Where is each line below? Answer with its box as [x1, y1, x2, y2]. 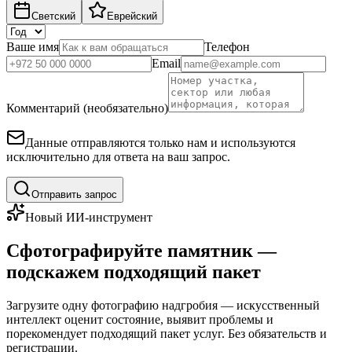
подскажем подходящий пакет [6, 261, 261, 282]
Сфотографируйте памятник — [6, 240, 277, 261]
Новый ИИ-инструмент [25, 210, 152, 224]
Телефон [204, 39, 250, 53]
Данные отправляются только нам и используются [25, 135, 295, 149]
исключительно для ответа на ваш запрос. [6, 149, 230, 163]
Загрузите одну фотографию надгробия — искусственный [6, 298, 320, 312]
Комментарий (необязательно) [6, 101, 168, 115]
